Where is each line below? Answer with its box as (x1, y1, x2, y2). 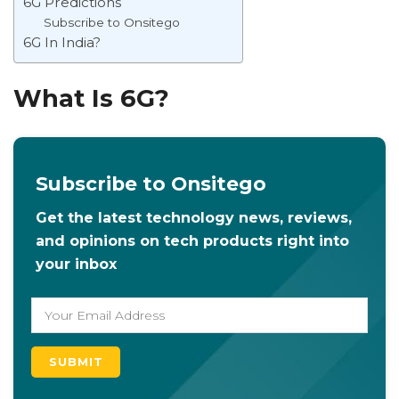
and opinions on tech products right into (36, 232, 349, 249)
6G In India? (23, 33, 101, 51)
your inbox (36, 255, 117, 273)
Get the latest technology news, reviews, (36, 208, 352, 226)
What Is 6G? (13, 84, 169, 114)
